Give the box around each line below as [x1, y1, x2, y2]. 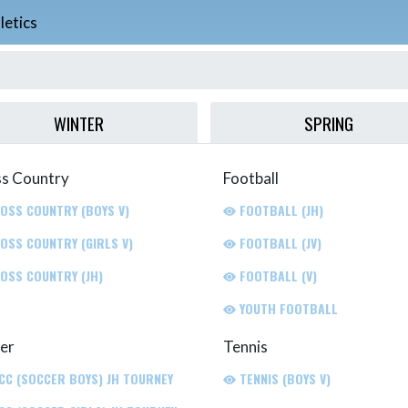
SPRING [304, 109, 354, 136]
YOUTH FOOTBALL [236, 299, 338, 319]
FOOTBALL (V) [236, 266, 317, 286]
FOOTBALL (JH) [236, 200, 323, 220]
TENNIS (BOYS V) [236, 369, 331, 389]
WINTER [54, 109, 105, 136]
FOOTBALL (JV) [236, 233, 321, 253]
